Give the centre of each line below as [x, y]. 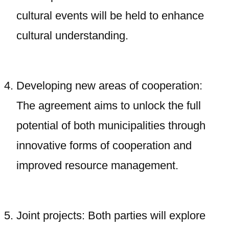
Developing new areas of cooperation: [109, 86]
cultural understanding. [72, 36]
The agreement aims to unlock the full [109, 106]
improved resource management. [97, 165]
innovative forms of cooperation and [104, 145]
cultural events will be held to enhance [110, 16]
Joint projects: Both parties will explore [111, 215]
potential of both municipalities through [111, 125]
